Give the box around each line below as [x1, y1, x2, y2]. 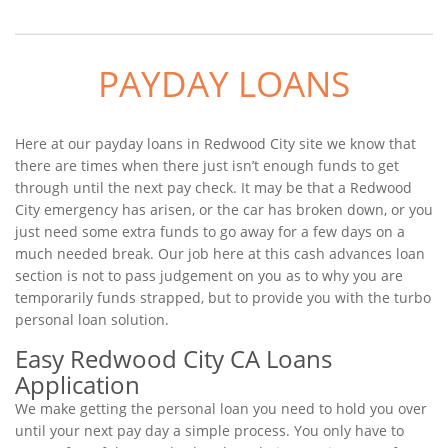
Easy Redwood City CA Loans [15, 342, 332, 375]
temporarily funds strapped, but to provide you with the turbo [15, 288, 431, 307]
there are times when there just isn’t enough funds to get [15, 156, 399, 175]
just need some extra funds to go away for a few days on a [15, 222, 405, 241]
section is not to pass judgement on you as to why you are [15, 266, 403, 285]
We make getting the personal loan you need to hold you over [15, 399, 427, 418]
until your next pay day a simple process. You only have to [15, 421, 404, 440]
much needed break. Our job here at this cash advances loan [15, 244, 425, 263]
